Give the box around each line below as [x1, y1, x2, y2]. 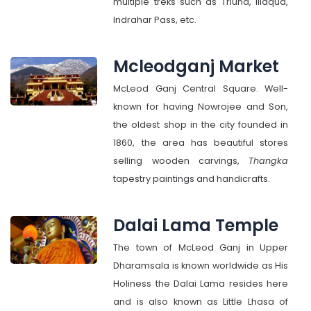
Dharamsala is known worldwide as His [113, 260, 289, 271]
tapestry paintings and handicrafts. [113, 173, 271, 185]
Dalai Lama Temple [113, 214, 279, 237]
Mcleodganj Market [113, 55, 280, 78]
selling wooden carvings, [113, 155, 249, 167]
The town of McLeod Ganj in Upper [113, 242, 289, 253]
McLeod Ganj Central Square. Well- [113, 83, 289, 94]
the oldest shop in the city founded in [113, 119, 289, 131]
